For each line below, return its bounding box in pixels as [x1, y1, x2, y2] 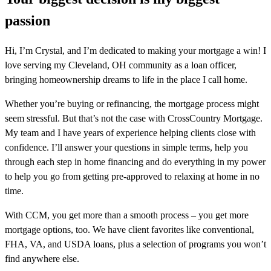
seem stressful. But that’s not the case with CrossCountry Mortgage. [5, 113, 263, 124]
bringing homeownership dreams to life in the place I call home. [5, 74, 247, 85]
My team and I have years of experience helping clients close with [5, 128, 256, 139]
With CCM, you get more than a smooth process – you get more [5, 210, 249, 221]
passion [5, 13, 50, 29]
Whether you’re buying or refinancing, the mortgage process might [5, 99, 259, 109]
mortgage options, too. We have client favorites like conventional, [5, 224, 254, 235]
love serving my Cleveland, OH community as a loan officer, [5, 60, 237, 71]
